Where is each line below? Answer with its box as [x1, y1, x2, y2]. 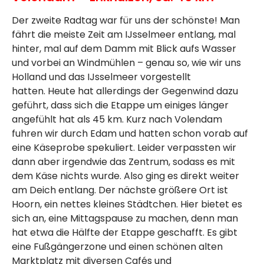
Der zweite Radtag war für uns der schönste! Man [12, 14, 240, 28]
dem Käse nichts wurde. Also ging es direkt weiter [12, 169, 239, 183]
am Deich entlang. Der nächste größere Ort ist [12, 183, 228, 197]
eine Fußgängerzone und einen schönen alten [12, 240, 223, 254]
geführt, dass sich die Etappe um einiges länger [12, 98, 229, 113]
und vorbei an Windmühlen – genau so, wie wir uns [12, 56, 241, 70]
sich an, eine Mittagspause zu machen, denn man [12, 212, 238, 226]
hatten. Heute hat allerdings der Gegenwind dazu [12, 84, 238, 98]
